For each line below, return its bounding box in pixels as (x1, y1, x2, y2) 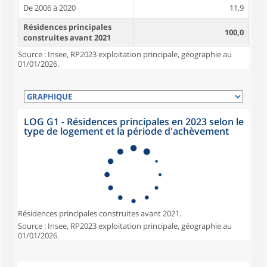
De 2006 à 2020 (23, 2, 76, 13)
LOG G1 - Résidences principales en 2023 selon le (24, 115, 244, 128)
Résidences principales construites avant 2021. (18, 208, 181, 219)
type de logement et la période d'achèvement (24, 125, 229, 138)
